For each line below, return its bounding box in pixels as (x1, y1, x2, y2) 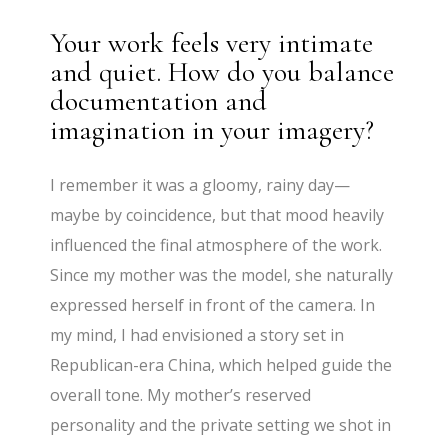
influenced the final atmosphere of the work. (50, 234, 383, 257)
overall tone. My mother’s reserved (50, 384, 312, 407)
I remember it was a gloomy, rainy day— (50, 174, 351, 197)
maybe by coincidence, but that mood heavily (50, 204, 385, 227)
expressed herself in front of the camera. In (50, 294, 376, 317)
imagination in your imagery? (50, 113, 375, 148)
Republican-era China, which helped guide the (50, 354, 393, 377)
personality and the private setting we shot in (50, 414, 392, 437)
